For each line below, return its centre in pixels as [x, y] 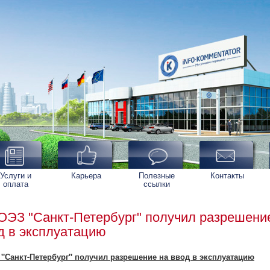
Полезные [157, 175]
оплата [16, 184]
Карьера [86, 175]
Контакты [227, 175]
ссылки [157, 184]
